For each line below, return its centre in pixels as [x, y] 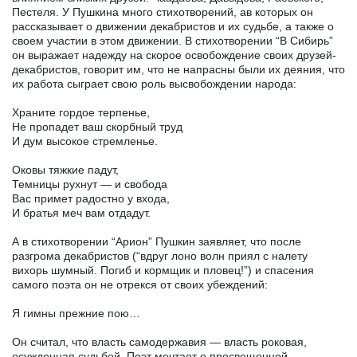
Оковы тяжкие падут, [65, 169]
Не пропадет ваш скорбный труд [97, 126]
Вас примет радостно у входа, [91, 198]
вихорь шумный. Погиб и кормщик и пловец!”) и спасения [163, 270]
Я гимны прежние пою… [76, 313]
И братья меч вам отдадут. [81, 212]
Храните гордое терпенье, [81, 112]
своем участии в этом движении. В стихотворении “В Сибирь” [173, 40]
